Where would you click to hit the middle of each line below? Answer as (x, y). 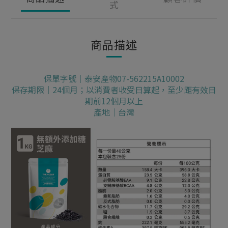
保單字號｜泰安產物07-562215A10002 (114, 78)
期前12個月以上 (114, 101)
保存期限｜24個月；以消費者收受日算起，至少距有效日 (114, 90)
